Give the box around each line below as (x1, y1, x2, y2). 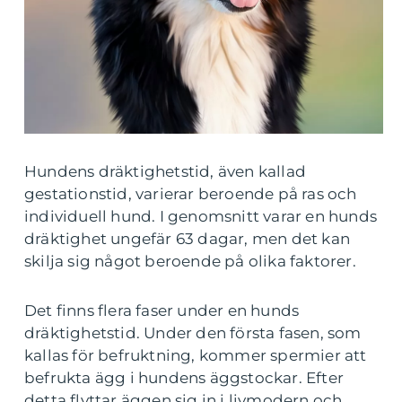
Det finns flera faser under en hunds (24, 301, 300, 319)
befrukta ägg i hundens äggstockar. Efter (24, 369, 345, 387)
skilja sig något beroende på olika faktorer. (24, 252, 356, 270)
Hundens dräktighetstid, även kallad (24, 162, 307, 180)
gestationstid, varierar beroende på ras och (24, 185, 357, 203)
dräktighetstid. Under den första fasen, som (24, 324, 362, 342)
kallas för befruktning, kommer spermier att (24, 346, 367, 364)
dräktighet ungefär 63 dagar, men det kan (24, 230, 351, 248)
